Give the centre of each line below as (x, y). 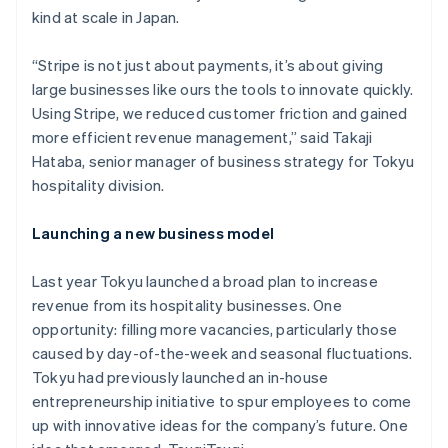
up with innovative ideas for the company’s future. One (220, 425)
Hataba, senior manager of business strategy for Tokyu (223, 161)
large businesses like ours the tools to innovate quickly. (223, 89)
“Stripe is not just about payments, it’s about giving (208, 65)
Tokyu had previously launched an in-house (180, 377)
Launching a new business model (153, 233)
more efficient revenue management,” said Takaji (202, 137)
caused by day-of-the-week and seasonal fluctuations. (222, 353)
